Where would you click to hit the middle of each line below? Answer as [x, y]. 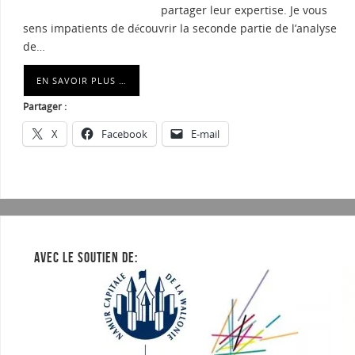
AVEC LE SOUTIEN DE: [86, 258]
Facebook [124, 134]
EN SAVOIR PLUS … [82, 81]
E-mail [205, 134]
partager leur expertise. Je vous [244, 10]
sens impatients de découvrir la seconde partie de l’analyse [180, 29]
